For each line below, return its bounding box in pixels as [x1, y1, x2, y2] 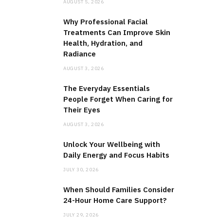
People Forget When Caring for [63, 94, 173, 104]
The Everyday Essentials [63, 83, 150, 93]
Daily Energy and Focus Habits [63, 150, 169, 160]
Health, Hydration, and [63, 38, 143, 48]
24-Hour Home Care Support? [63, 195, 167, 205]
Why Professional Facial [63, 17, 148, 26]
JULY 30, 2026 [63, 166, 99, 173]
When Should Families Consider [63, 184, 174, 194]
